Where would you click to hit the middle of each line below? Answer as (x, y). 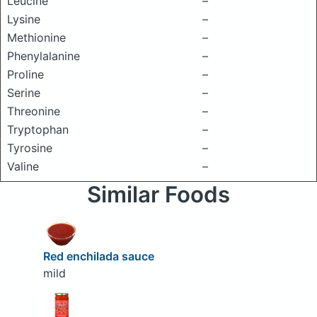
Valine (23, 166)
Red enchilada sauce (98, 256)
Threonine (34, 111)
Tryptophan (38, 129)
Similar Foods (158, 195)
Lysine (24, 19)
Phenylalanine (44, 56)
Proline (25, 74)
